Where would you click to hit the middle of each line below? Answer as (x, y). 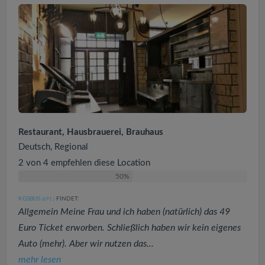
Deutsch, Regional (53, 147)
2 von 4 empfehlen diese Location (84, 163)
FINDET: (67, 198)
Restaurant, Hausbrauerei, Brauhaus (91, 132)
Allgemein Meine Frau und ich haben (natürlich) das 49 (124, 211)
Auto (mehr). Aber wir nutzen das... (86, 243)
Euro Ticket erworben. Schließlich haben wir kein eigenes (130, 227)
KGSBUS (29, 198)
